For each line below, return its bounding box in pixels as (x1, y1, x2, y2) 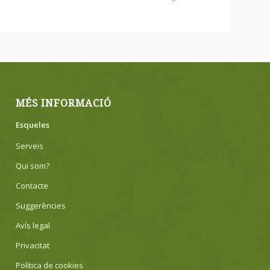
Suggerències (16, 199, 66, 211)
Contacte (16, 180, 49, 191)
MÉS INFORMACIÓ (16, 97, 112, 109)
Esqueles (16, 119, 50, 130)
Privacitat (16, 239, 50, 251)
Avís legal (16, 219, 51, 231)
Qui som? (16, 160, 50, 171)
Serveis (16, 140, 44, 151)
